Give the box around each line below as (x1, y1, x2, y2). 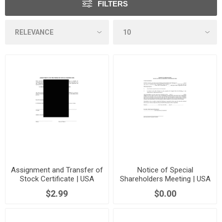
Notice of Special (137, 165, 193, 174)
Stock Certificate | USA (19, 174, 94, 183)
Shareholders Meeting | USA (119, 174, 211, 183)
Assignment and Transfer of (10, 165, 103, 174)
